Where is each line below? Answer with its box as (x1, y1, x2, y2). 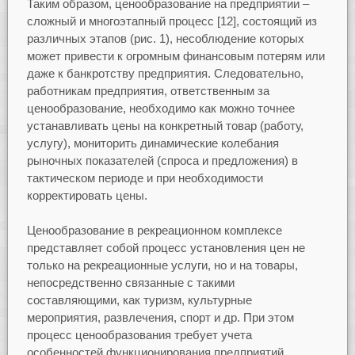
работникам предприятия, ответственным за (26, 83, 269, 97)
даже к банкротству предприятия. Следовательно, (26, 66, 303, 80)
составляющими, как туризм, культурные (26, 293, 252, 307)
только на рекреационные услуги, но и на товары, (26, 258, 298, 273)
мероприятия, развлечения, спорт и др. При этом (26, 311, 294, 325)
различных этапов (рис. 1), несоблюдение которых (26, 31, 304, 45)
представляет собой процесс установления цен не (26, 241, 305, 255)
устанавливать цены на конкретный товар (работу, (26, 118, 303, 132)
